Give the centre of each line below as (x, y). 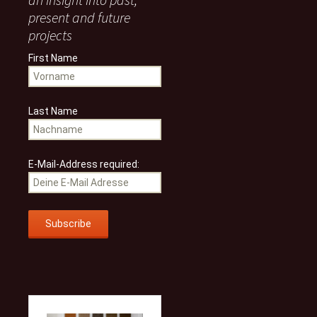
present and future (79, 17)
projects (50, 35)
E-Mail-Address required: (84, 164)
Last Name (53, 111)
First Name (53, 58)
